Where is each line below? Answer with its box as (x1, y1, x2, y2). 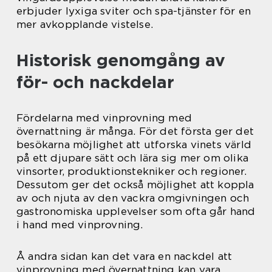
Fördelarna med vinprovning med (16, 111, 192, 124)
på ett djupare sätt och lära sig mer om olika (16, 151, 249, 164)
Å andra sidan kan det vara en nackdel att (16, 250, 233, 262)
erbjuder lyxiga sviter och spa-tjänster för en (16, 4, 251, 17)
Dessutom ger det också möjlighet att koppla (16, 178, 254, 191)
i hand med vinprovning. (16, 218, 143, 231)
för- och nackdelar (16, 71, 174, 92)
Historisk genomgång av (16, 49, 225, 70)
